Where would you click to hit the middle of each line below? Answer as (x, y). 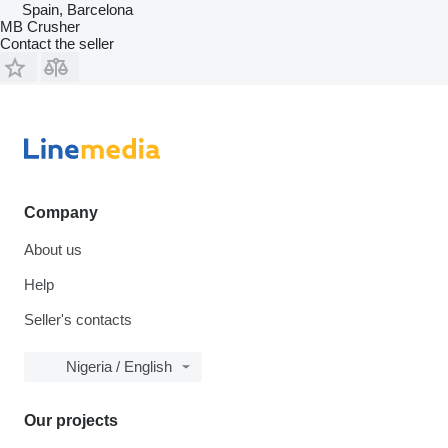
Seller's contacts (78, 320)
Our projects (71, 421)
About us (53, 250)
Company (61, 213)
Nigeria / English (119, 367)
